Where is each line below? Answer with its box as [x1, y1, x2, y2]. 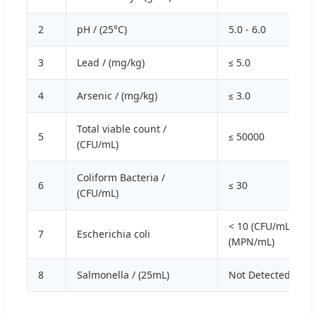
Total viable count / [77, 122, 166, 136]
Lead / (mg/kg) [77, 56, 145, 70]
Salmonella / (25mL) [77, 268, 169, 282]
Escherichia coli [77, 227, 150, 241]
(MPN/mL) [229, 235, 274, 249]
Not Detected [229, 268, 291, 282]
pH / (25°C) [77, 23, 127, 37]
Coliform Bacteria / [77, 171, 165, 185]
